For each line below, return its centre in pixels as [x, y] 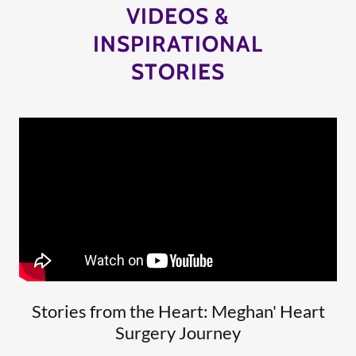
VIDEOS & [178, 16]
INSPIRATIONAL [178, 44]
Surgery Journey [178, 333]
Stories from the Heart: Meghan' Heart [178, 311]
